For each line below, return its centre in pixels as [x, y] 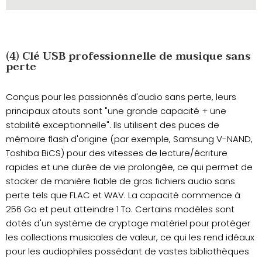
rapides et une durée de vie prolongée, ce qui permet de [129, 167]
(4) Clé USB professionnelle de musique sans [128, 57]
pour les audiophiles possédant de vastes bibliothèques [127, 251]
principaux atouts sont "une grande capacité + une [116, 111]
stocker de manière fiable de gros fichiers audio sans [120, 181]
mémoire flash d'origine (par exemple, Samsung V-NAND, [129, 139]
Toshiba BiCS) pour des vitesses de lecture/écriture [117, 153]
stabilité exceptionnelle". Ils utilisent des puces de [113, 125]
